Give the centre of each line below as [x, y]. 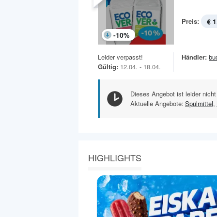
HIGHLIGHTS [115, 158]
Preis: [190, 21]
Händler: [194, 57]
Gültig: [108, 67]
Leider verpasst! [120, 57]
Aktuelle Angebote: [157, 104]
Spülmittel [199, 104]
